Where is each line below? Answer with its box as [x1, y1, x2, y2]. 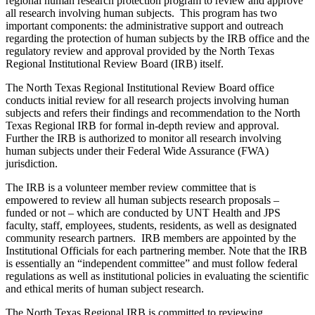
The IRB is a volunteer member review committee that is [6, 181, 256, 194]
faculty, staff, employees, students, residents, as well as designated [6, 219, 297, 232]
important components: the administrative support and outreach [6, 20, 283, 32]
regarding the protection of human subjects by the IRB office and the [6, 32, 309, 45]
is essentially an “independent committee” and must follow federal [6, 257, 297, 270]
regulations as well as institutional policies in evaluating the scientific [6, 270, 309, 283]
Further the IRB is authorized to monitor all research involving [6, 132, 281, 145]
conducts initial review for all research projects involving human [6, 94, 289, 107]
